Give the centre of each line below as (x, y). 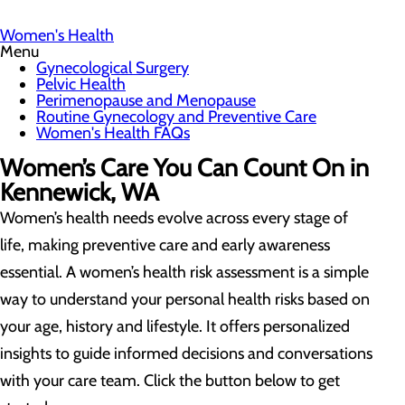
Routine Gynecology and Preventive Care (176, 117)
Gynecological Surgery (113, 68)
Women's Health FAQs (113, 133)
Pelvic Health (81, 84)
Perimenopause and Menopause (146, 100)
